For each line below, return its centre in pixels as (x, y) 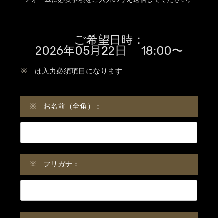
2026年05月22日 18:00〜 (109, 51)
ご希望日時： (109, 40)
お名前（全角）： (72, 106)
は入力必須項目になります (78, 71)
